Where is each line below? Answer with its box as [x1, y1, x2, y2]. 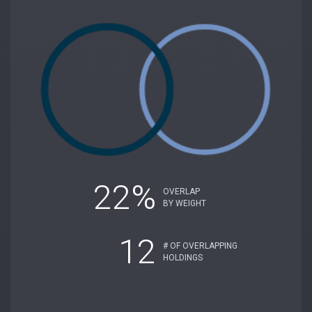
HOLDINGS [163, 252, 203, 263]
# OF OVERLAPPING [163, 240, 237, 251]
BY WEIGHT [163, 198, 206, 208]
